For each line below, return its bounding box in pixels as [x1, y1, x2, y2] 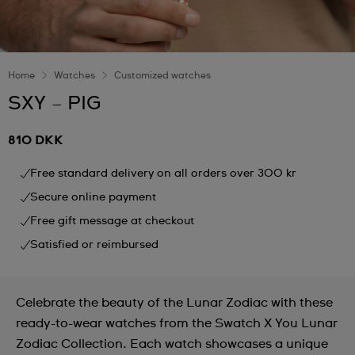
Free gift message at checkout [30, 216, 194, 227]
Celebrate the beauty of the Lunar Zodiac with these [16, 296, 333, 309]
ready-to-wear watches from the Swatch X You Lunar [16, 317, 338, 330]
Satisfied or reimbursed [30, 239, 158, 250]
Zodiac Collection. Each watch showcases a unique [16, 338, 328, 350]
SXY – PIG [8, 94, 101, 113]
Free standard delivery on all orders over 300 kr [30, 168, 296, 179]
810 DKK [8, 134, 63, 147]
